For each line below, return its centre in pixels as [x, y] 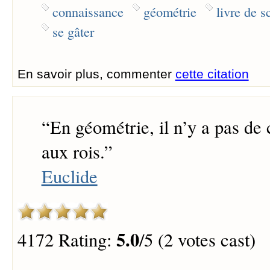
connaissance [88, 11]
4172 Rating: [67, 239]
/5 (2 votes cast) [197, 239]
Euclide [69, 177]
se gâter [73, 31]
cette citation [212, 74]
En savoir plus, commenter [96, 74]
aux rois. [73, 152]
